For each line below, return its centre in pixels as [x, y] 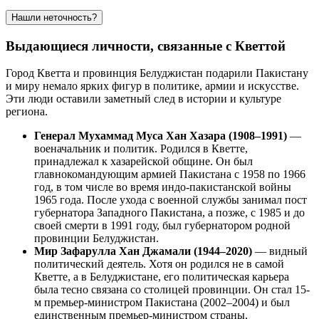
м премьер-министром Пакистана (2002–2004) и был [162, 303]
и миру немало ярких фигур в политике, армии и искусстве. [152, 86]
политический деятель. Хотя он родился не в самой [159, 264]
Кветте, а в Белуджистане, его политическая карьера [162, 277]
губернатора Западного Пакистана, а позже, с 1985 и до [169, 213]
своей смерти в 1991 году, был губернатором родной [162, 226]
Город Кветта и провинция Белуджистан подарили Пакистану [157, 73]
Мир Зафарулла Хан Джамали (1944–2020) [143, 251]
